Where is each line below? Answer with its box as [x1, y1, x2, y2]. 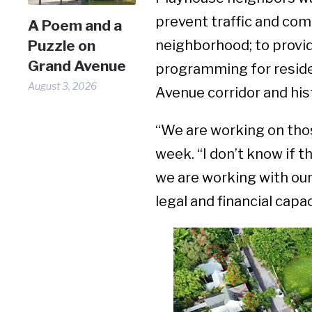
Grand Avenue [28, 56, 127, 75]
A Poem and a [28, 16, 123, 34]
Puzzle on [28, 36, 96, 54]
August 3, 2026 [28, 79, 97, 92]
